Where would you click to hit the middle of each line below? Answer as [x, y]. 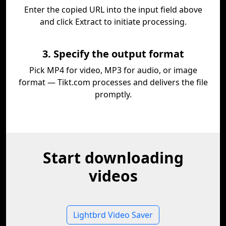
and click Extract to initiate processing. [113, 22]
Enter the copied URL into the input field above [113, 10]
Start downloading [113, 158]
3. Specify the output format [113, 54]
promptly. [113, 94]
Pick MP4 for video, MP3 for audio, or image [113, 70]
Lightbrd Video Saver [113, 215]
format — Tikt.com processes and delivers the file [113, 82]
